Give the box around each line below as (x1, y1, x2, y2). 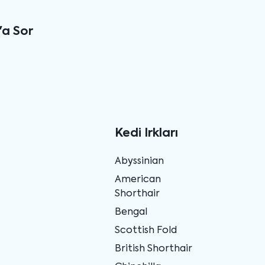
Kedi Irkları (114, 127, 178, 140)
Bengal (114, 207, 147, 217)
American (114, 174, 161, 185)
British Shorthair (114, 244, 192, 254)
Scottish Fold (114, 225, 177, 235)
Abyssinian (114, 156, 164, 166)
